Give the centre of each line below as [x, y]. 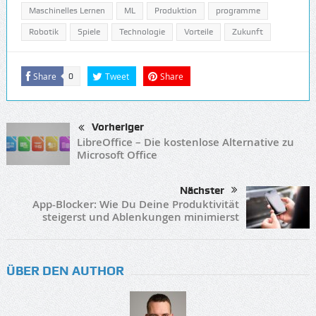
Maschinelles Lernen [67, 11]
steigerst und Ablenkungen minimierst [141, 217]
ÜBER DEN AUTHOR [65, 271]
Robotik [43, 32]
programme [238, 11]
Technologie [142, 32]
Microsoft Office [117, 154]
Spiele [89, 32]
